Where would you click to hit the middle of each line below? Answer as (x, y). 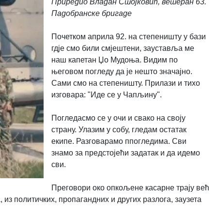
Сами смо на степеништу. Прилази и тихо (125, 83)
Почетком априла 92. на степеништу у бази (128, 36)
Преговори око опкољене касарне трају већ (130, 187)
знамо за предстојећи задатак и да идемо (125, 153)
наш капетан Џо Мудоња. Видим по (114, 60)
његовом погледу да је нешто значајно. (122, 71)
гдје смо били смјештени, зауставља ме (123, 48)
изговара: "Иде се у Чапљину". (106, 94)
